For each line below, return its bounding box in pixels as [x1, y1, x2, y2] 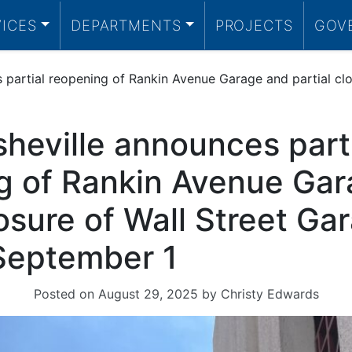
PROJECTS [214, 16, 293, 34]
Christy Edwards [220, 286, 319, 302]
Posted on [33, 286, 98, 302]
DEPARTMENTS [70, 16, 181, 34]
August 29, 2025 [97, 286, 198, 302]
